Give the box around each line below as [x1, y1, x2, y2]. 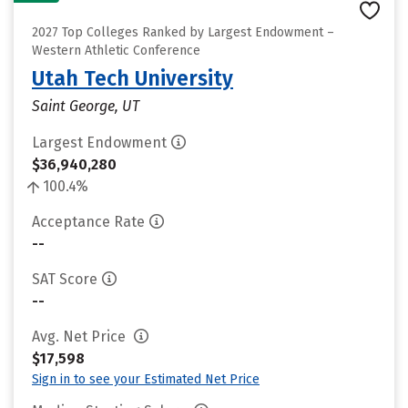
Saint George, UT [32, 97, 139, 115]
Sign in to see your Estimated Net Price [32, 372, 260, 387]
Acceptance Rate [32, 213, 145, 230]
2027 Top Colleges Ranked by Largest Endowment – [32, 25, 334, 40]
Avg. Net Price [32, 328, 129, 345]
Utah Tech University [32, 66, 233, 91]
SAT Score [32, 270, 97, 288]
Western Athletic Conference [32, 43, 200, 58]
